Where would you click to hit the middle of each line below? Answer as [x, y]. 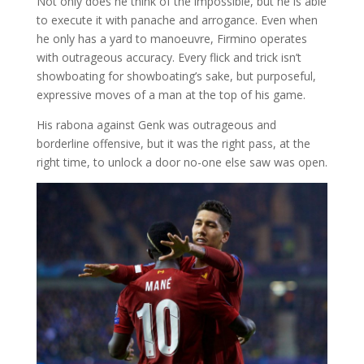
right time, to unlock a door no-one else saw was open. [182, 162]
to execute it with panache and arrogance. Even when [177, 19]
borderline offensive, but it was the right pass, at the [173, 143]
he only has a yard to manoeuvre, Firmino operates [171, 38]
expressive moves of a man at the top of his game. [171, 94]
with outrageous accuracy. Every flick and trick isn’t [169, 57]
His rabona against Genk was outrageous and [156, 124]
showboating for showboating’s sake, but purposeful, [176, 76]
